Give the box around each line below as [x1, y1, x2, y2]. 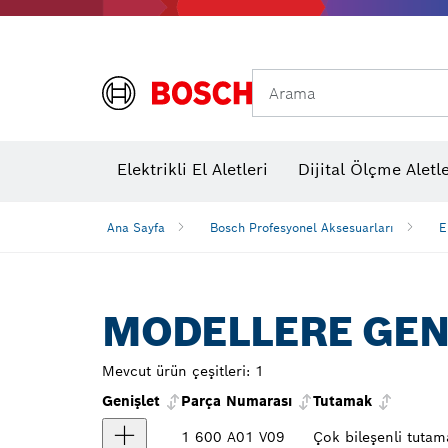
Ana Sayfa [107, 219, 165, 235]
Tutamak [313, 392, 372, 410]
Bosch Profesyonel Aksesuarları [210, 219, 394, 235]
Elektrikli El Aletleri [117, 159, 268, 180]
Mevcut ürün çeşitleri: [102, 362, 250, 380]
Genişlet [102, 392, 165, 410]
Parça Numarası [181, 392, 292, 410]
